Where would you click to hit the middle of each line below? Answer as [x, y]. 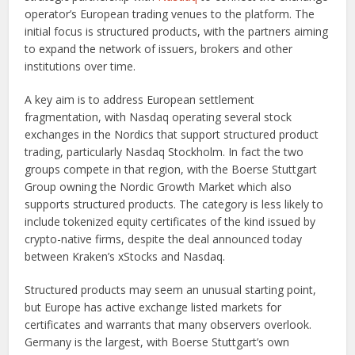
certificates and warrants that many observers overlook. [168, 325]
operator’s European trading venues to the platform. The [170, 14]
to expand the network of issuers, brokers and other [159, 49]
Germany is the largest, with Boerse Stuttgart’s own [157, 342]
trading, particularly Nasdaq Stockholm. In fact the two [164, 152]
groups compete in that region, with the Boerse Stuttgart [171, 170]
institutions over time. [80, 67]
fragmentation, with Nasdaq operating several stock [158, 117]
